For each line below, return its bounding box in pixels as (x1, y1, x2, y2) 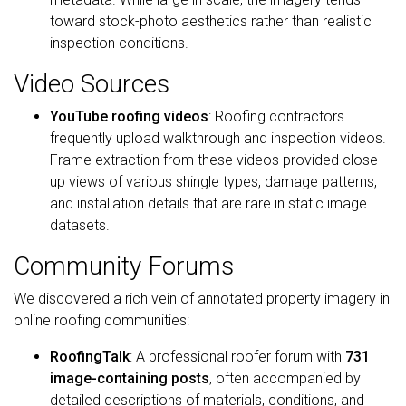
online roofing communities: (14, 312, 189, 329)
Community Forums (14, 251, 234, 281)
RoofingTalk (50, 348, 130, 365)
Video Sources (14, 69, 169, 99)
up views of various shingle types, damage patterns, (50, 173, 377, 190)
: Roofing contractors (208, 108, 344, 125)
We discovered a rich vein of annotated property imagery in (14, 290, 390, 307)
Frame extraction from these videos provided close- (50, 151, 382, 169)
